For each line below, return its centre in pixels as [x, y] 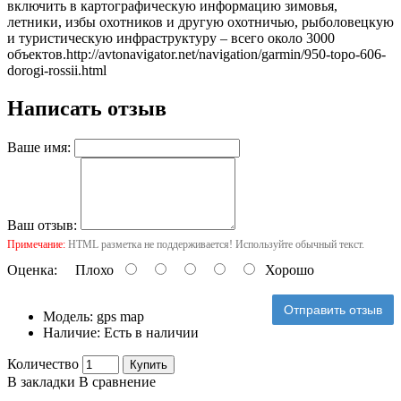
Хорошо [286, 269]
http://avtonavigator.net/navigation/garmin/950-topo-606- [226, 54]
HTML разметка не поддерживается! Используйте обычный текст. [215, 244]
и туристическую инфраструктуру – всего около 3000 [171, 38]
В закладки [41, 381]
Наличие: [73, 332]
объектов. [37, 54]
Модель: [70, 316]
